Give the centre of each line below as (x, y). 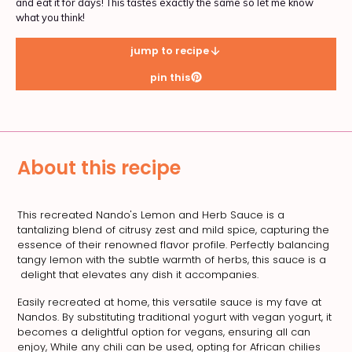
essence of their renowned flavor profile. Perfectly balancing (174, 244)
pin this (170, 77)
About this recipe (99, 167)
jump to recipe (170, 51)
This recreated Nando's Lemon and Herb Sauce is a (151, 214)
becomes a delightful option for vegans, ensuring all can (164, 332)
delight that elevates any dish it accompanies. (138, 274)
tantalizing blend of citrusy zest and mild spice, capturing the (174, 229)
